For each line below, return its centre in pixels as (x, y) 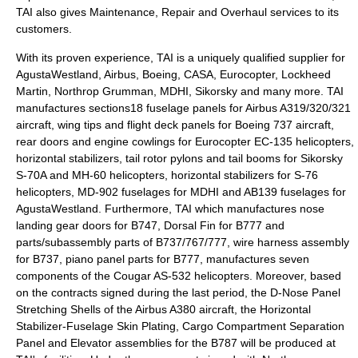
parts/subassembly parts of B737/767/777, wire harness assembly (183, 242)
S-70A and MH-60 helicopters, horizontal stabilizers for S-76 (167, 175)
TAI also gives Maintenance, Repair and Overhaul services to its (177, 12)
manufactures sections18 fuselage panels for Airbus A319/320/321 (183, 108)
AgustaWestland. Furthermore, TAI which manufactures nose (170, 209)
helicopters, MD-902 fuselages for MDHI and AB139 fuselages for (181, 192)
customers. (44, 29)
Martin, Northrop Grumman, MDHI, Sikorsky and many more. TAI (180, 91)
